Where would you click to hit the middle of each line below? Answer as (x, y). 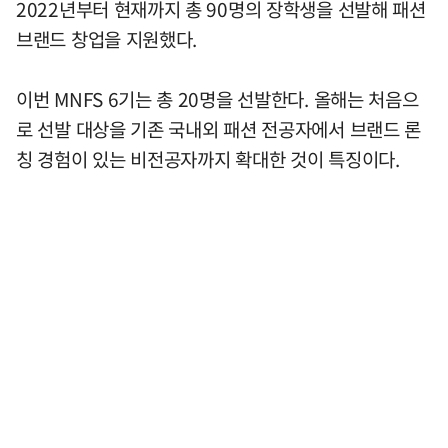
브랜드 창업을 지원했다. (107, 39)
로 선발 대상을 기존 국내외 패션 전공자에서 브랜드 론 (219, 129)
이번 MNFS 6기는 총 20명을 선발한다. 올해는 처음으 (217, 99)
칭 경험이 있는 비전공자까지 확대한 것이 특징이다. (208, 159)
